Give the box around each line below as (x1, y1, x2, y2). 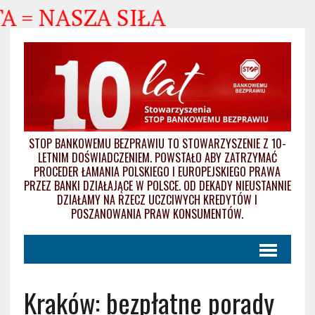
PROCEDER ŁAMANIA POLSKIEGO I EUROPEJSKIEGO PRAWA (34, 162, 281, 180)
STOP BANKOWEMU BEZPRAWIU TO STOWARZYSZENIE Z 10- (28, 134, 286, 152)
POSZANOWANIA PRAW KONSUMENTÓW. (71, 205, 244, 222)
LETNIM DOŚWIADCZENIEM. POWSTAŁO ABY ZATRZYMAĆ (37, 148, 277, 166)
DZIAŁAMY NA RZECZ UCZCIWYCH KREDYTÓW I (57, 191, 258, 208)
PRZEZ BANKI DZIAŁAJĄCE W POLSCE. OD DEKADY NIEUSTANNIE (23, 176, 291, 194)
